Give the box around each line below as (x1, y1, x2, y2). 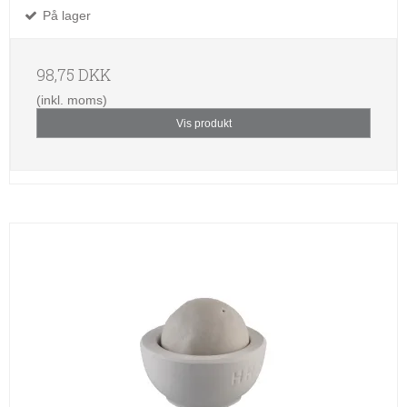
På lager (39, 8, 91, 24)
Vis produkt (175, 116, 232, 130)
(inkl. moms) (36, 93, 107, 108)
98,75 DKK (36, 65, 111, 86)
